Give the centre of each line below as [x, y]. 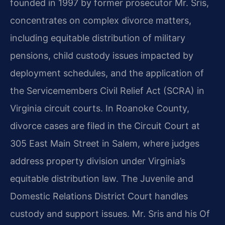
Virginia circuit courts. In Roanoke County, [100, 108]
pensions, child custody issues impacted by [102, 56]
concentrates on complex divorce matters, [101, 21]
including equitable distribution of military [98, 38]
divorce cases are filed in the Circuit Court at [105, 126]
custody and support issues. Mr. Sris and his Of [110, 214]
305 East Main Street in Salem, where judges [105, 144]
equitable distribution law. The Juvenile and [102, 179]
